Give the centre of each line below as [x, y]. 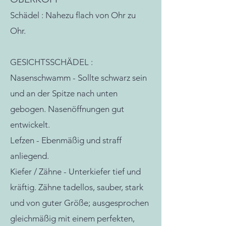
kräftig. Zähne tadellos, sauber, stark [77, 187]
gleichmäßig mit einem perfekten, [72, 218]
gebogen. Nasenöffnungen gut [67, 109]
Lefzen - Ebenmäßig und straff [66, 140]
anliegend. [30, 156]
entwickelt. [30, 125]
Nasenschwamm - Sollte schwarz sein [78, 78]
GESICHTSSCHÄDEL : [52, 62]
